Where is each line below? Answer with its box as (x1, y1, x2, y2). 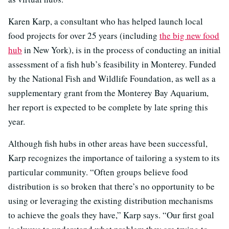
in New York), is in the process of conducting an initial (22, 43, 221, 56)
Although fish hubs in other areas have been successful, (8, 137, 208, 149)
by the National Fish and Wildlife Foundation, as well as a (8, 72, 216, 84)
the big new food (159, 29, 219, 41)
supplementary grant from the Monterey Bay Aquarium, (8, 86, 209, 99)
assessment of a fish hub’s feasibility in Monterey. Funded (8, 58, 216, 70)
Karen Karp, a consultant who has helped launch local (8, 15, 203, 27)
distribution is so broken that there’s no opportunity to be (8, 180, 215, 192)
